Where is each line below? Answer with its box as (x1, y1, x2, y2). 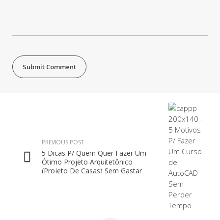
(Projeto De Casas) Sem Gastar (42, 165, 142, 175)
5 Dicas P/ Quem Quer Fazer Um (42, 148, 146, 158)
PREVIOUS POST (42, 137, 84, 146)
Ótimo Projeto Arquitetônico (42, 157, 133, 166)
